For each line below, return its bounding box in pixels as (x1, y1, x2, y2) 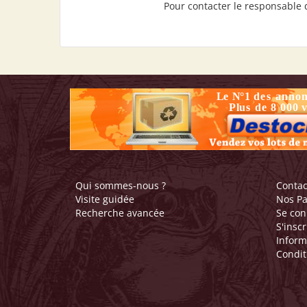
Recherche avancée (75, 206, 165, 219)
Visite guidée (75, 193, 135, 206)
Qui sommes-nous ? (75, 179, 167, 192)
